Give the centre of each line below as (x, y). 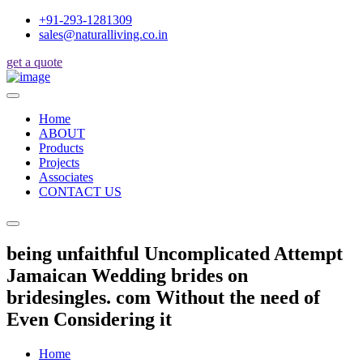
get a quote (34, 62)
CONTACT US (80, 192)
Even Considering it (89, 319)
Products (61, 148)
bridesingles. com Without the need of (163, 297)
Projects (59, 162)
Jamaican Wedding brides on (127, 275)
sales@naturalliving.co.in (103, 34)
